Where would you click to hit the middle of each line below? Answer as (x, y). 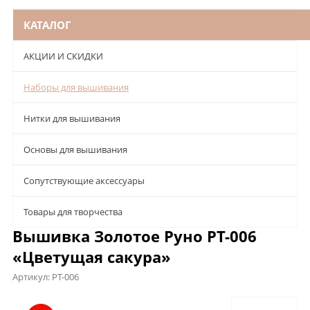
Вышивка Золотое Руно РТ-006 (135, 236)
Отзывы (198, 301)
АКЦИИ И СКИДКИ (63, 56)
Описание (39, 301)
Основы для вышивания (75, 149)
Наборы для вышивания (76, 87)
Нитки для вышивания (72, 118)
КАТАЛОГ (47, 25)
